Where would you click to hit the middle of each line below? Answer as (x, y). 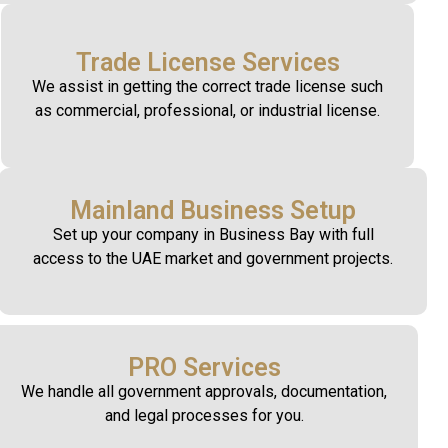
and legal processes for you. (204, 416)
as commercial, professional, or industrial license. (207, 111)
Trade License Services (207, 63)
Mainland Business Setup (213, 210)
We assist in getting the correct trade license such (207, 87)
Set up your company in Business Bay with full (213, 234)
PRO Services (204, 368)
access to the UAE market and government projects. (213, 258)
